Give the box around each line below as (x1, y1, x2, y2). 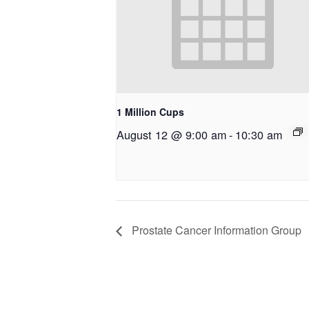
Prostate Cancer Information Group (129, 222, 301, 239)
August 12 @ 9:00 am (117, 126, 226, 143)
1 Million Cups (117, 105, 184, 119)
